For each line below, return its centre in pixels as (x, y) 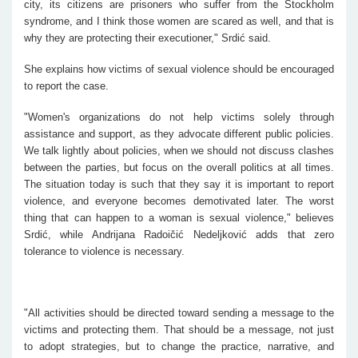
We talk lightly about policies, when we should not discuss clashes (179, 150)
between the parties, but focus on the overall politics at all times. (179, 167)
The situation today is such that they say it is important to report (179, 184)
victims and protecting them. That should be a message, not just (179, 329)
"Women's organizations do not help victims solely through (179, 117)
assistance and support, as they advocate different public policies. (179, 133)
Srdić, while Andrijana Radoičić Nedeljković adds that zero (179, 234)
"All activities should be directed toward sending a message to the (179, 312)
